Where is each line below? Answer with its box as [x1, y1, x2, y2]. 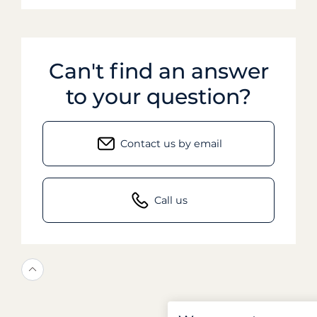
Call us [154, 193, 188, 207]
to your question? [66, 83, 251, 110]
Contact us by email [120, 137, 222, 150]
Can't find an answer [48, 57, 269, 84]
